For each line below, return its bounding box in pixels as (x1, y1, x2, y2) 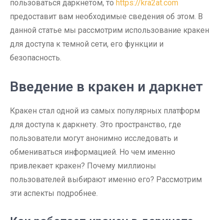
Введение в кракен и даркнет (10, 79, 203, 95)
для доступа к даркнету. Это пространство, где (10, 120, 181, 129)
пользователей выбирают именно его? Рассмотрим (10, 175, 202, 184)
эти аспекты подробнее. (10, 189, 98, 198)
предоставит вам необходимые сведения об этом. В (10, 12, 203, 21)
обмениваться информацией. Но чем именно (10, 147, 175, 157)
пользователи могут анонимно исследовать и (10, 134, 178, 143)
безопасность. (10, 53, 61, 62)
